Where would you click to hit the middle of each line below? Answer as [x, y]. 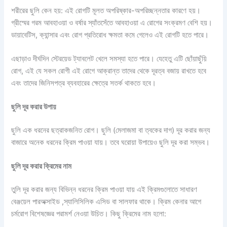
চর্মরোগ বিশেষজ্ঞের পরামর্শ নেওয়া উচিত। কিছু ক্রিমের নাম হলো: [89, 214]
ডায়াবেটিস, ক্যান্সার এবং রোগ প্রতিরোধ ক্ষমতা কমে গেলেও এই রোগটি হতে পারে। [110, 35]
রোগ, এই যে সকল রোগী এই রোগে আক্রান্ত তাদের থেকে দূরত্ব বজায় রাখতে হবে [109, 71]
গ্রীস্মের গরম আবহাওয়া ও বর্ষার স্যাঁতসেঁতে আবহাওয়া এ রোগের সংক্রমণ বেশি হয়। [112, 23]
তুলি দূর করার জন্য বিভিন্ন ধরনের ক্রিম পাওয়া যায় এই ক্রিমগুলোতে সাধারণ [104, 190]
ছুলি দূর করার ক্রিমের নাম [42, 166]
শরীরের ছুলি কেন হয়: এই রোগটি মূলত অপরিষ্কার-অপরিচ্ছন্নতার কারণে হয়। [106, 10]
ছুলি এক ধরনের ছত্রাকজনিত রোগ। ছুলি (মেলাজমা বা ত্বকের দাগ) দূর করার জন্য [111, 130]
